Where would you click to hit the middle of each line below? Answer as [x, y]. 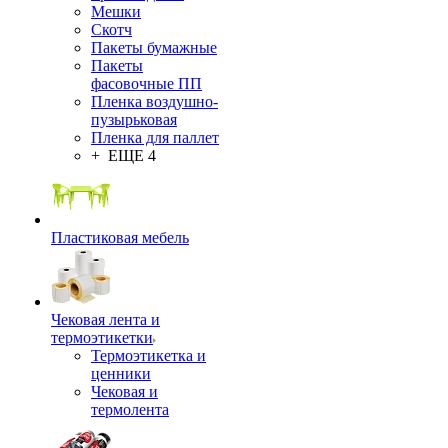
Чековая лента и [105, 319]
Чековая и [124, 391]
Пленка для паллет [155, 137]
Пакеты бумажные [154, 47]
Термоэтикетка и [148, 355]
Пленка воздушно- [154, 101]
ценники [121, 373]
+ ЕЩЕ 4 [123, 155]
